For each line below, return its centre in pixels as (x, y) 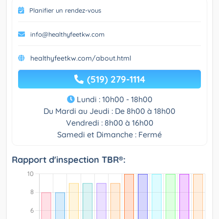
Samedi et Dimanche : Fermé (109, 135)
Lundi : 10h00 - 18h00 (113, 99)
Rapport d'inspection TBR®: (69, 160)
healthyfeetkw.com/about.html (81, 58)
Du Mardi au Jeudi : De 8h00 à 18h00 (109, 111)
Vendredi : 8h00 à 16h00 (109, 123)
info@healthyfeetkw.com (67, 34)
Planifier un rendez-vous (65, 11)
